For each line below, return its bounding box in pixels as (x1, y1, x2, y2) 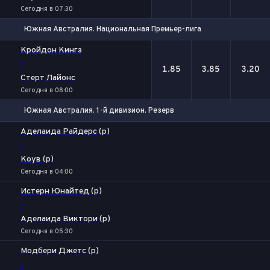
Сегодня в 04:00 (20, 168, 73, 176)
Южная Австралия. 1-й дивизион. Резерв (24, 105, 174, 116)
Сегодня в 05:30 (20, 227, 73, 236)
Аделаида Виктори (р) (20, 214, 110, 224)
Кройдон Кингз (20, 45, 82, 55)
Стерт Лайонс (20, 73, 75, 83)
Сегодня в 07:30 (20, 5, 73, 13)
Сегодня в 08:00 (20, 86, 73, 95)
